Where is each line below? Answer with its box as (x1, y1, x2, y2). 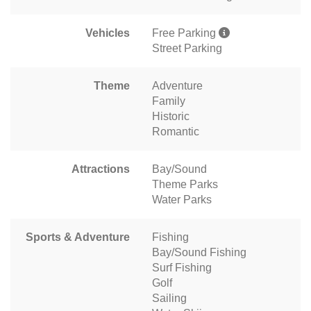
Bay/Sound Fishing (152, 246, 246, 259)
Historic (152, 110, 190, 123)
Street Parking (152, 42, 222, 55)
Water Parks (152, 194, 212, 206)
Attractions (72, 163, 130, 176)
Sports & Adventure (26, 231, 130, 244)
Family (152, 95, 185, 108)
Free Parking (152, 27, 219, 40)
